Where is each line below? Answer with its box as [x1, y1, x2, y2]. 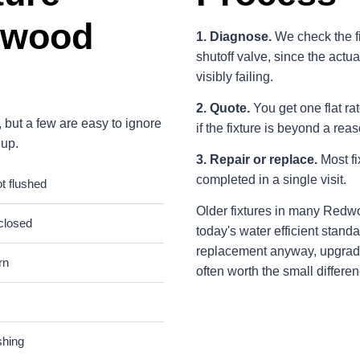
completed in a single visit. [196, 173, 346, 187]
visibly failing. [196, 70, 273, 84]
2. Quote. [196, 101, 250, 116]
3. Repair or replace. [196, 153, 317, 167]
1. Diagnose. [196, 30, 272, 44]
